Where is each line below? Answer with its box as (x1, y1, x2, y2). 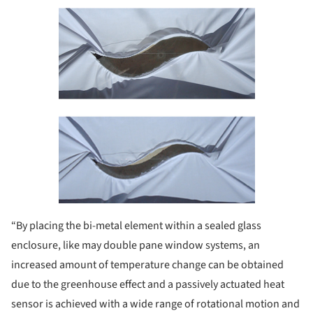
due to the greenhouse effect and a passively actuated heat (11, 277, 284, 292)
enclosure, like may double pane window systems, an (11, 238, 260, 253)
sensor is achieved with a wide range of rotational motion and (11, 296, 300, 312)
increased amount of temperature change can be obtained (11, 257, 284, 272)
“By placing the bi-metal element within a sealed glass (11, 218, 261, 233)
